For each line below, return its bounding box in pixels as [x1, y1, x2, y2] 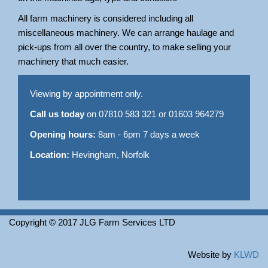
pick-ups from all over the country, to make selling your [18, 42, 231, 52]
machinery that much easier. [18, 56, 129, 66]
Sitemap [30, 170, 62, 180]
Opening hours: [30, 129, 96, 139]
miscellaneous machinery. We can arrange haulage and [18, 28, 234, 38]
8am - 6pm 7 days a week [96, 129, 200, 139]
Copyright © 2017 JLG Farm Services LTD [9, 217, 175, 227]
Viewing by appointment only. [30, 89, 143, 99]
